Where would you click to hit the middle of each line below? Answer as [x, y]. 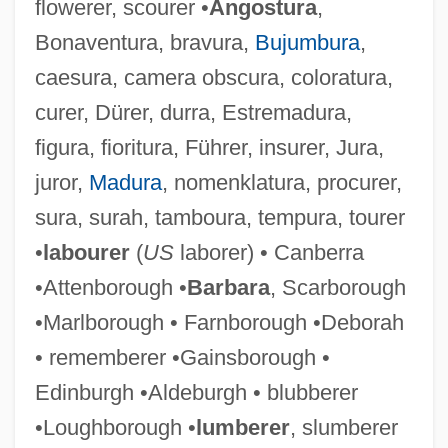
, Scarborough [337, 287]
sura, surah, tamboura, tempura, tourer [219, 217]
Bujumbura [307, 42]
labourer [86, 252]
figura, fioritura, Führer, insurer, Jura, [209, 147]
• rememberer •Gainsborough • [182, 357]
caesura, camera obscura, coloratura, [213, 77]
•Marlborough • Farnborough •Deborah [219, 322]
